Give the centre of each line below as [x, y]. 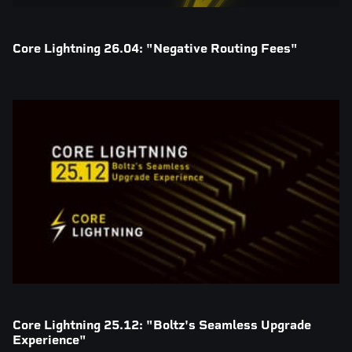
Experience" [49, 339]
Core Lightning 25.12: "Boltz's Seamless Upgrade [162, 324]
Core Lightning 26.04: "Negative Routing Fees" [155, 48]
